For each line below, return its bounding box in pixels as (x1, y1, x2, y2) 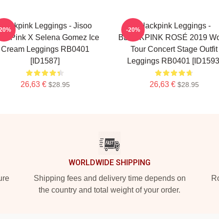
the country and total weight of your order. (39, 186, 180, 194)
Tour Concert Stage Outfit (131, 45, 218, 53)
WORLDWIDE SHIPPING (68, 158, 151, 167)
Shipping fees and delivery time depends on (33, 174, 186, 182)
